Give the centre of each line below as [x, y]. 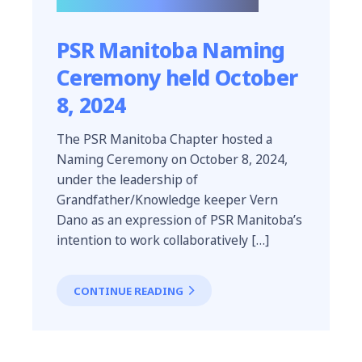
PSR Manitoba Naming [171, 50]
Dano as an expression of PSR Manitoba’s [179, 220]
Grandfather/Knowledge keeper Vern [167, 200]
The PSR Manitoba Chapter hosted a [164, 139]
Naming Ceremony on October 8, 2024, [172, 160]
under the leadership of [127, 180]
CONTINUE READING [128, 290]
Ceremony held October [177, 78]
